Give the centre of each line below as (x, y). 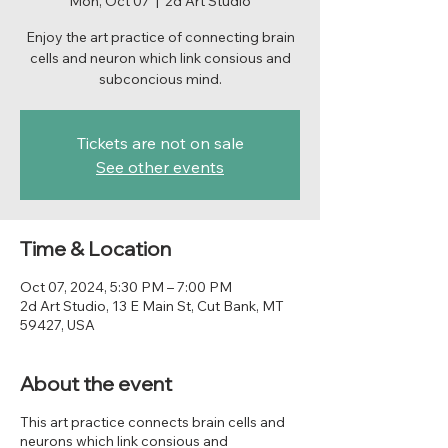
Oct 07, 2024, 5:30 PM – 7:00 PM (126, 286)
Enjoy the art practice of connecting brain (160, 36)
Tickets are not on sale (160, 142)
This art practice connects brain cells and (152, 421)
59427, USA (57, 324)
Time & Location (95, 248)
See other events (160, 166)
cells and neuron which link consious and (160, 57)
